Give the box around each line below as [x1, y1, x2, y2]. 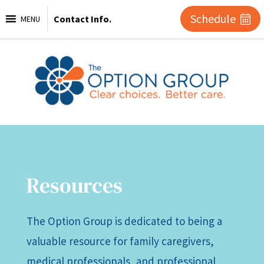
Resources [26, 170, 123, 200]
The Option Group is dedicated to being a [26, 213, 222, 228]
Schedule [190, 11, 236, 26]
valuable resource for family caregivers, [26, 233, 214, 248]
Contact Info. [54, 13, 111, 25]
